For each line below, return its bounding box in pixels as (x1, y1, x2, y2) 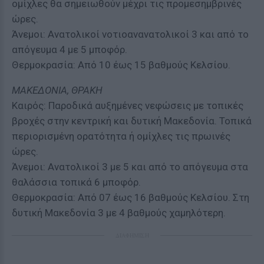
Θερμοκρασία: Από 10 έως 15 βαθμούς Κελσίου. (12, 59, 230, 71)
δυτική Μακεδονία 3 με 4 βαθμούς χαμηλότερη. (12, 207, 226, 219)
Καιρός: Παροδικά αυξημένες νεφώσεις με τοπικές (12, 100, 243, 111)
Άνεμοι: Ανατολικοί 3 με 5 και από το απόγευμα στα (12, 161, 248, 173)
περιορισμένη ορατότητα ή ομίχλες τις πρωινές (12, 130, 230, 142)
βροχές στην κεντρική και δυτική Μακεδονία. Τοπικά (12, 115, 252, 127)
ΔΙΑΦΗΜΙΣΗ (115, 231, 149, 239)
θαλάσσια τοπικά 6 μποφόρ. (12, 176, 141, 188)
